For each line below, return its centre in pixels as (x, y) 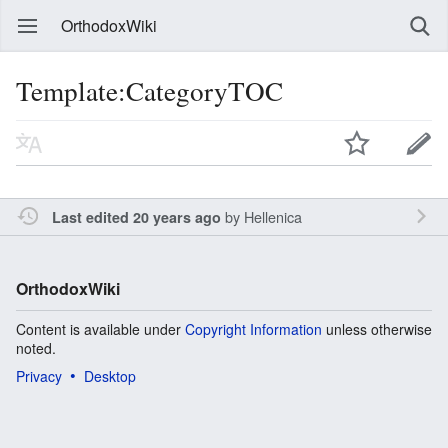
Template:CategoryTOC (149, 90)
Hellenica (272, 216)
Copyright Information (253, 328)
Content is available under (100, 328)
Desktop (110, 375)
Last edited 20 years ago (136, 216)
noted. (36, 347)
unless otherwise (377, 328)
